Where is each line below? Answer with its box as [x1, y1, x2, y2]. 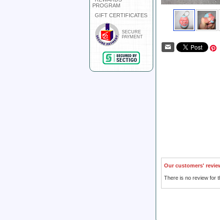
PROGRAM [92, 2, 120, 8]
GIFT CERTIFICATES [95, 12, 147, 18]
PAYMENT [122, 34, 143, 39]
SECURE [122, 29, 141, 34]
